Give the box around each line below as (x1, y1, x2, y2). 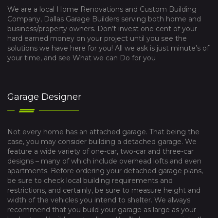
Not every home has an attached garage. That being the (7, 127, 200, 136)
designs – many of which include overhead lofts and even (7, 156, 201, 165)
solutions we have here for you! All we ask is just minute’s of (7, 43, 209, 53)
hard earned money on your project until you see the (7, 34, 187, 43)
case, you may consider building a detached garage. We (7, 137, 197, 146)
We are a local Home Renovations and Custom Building (7, 4, 197, 14)
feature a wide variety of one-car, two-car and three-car (7, 146, 194, 156)
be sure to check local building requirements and (7, 176, 173, 185)
